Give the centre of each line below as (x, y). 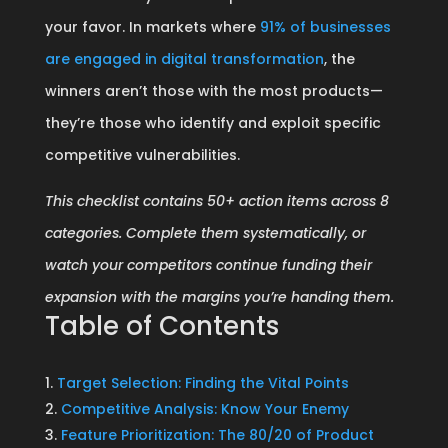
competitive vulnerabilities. (142, 155)
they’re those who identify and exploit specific (212, 123)
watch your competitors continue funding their (208, 265)
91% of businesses (325, 27)
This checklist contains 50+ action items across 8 (216, 201)
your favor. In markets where (152, 27)
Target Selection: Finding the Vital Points (202, 383)
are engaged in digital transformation (184, 59)
